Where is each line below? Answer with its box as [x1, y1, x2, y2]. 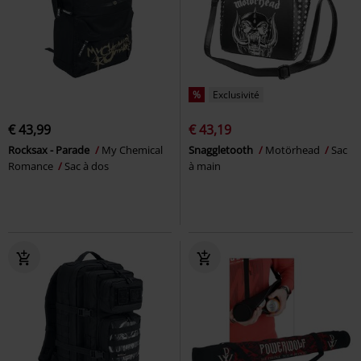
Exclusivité [213, 87, 259, 102]
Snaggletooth [189, 142, 255, 157]
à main [189, 158, 221, 173]
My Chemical [102, 142, 163, 157]
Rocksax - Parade [8, 142, 92, 157]
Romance [8, 158, 56, 173]
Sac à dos [64, 158, 109, 173]
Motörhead [265, 142, 322, 157]
